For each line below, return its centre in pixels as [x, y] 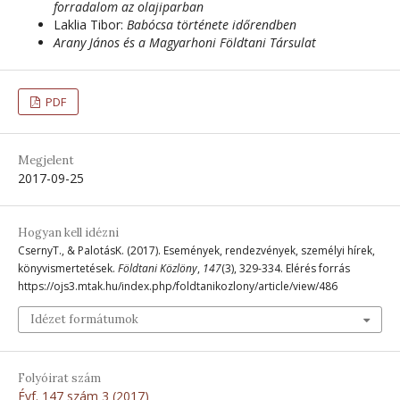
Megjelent [46, 160]
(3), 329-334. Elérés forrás [286, 268]
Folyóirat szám [59, 378]
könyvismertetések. [68, 268]
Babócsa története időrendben [212, 24]
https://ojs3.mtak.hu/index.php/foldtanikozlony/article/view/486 [178, 286]
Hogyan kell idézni [68, 232]
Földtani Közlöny [158, 268]
